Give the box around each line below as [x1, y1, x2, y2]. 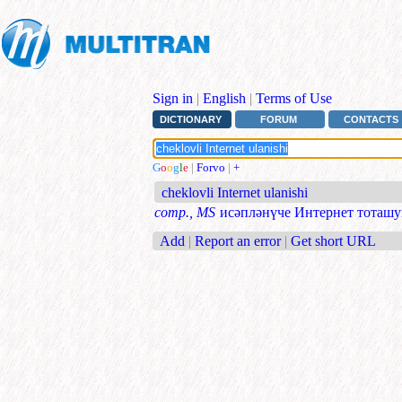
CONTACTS [344, 114, 399, 126]
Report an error [195, 232, 281, 249]
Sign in [153, 91, 193, 106]
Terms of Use [256, 91, 332, 106]
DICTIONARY [159, 114, 222, 126]
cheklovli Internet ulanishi [162, 185, 309, 201]
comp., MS [154, 205, 215, 221]
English [203, 91, 246, 106]
